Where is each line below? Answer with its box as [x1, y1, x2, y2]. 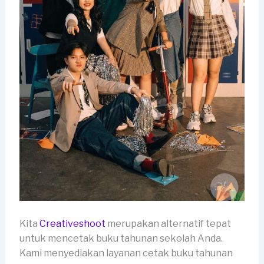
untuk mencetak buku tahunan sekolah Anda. [19, 232, 223, 244]
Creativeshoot [39, 217, 105, 229]
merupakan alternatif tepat [105, 217, 231, 229]
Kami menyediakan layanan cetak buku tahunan [19, 247, 233, 259]
